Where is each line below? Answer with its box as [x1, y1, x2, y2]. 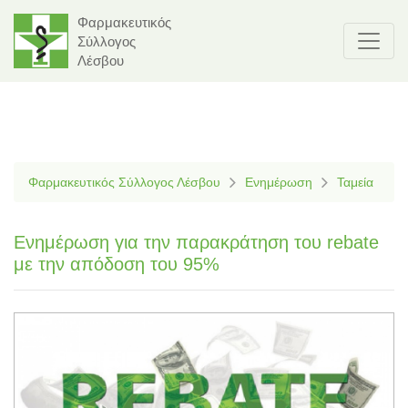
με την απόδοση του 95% [14, 254, 219, 274]
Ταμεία [337, 175, 373, 189]
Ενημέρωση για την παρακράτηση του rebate [14, 232, 379, 252]
